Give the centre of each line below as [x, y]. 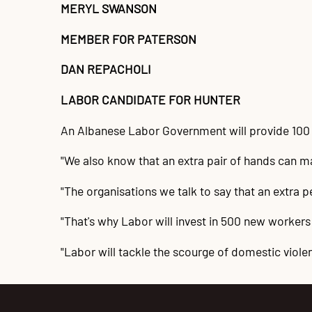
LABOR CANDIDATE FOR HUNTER [150, 99]
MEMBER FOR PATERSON [128, 39]
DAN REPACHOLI [106, 69]
